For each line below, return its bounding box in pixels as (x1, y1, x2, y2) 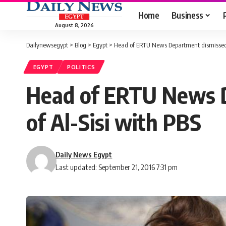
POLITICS (67, 63, 95, 71)
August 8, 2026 (54, 22, 94, 28)
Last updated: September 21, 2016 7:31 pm (55, 162, 178, 172)
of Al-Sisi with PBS (26, 108, 201, 137)
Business (171, 9, 203, 21)
